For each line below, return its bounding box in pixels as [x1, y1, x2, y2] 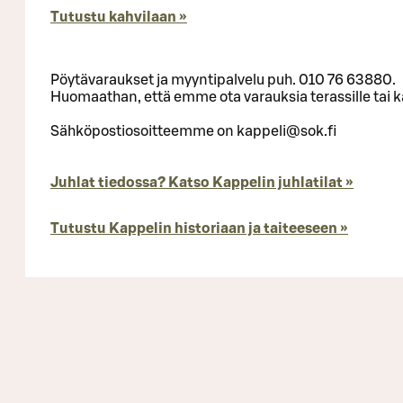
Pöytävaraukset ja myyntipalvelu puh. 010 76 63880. [50, 72, 396, 87]
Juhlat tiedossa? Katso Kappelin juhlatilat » [50, 175, 354, 190]
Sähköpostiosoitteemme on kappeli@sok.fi [50, 123, 337, 139]
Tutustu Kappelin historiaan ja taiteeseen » [50, 220, 348, 236]
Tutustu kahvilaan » [50, 9, 187, 24]
